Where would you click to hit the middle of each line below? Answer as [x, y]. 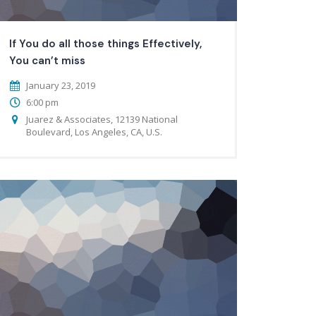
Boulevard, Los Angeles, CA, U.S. [94, 132]
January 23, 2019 [60, 85]
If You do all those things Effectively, [105, 43]
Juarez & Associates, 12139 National [102, 119]
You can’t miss [47, 60]
